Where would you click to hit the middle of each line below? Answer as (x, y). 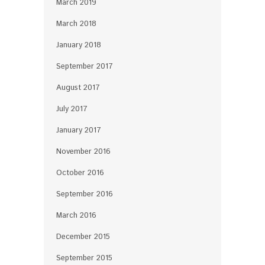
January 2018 (79, 45)
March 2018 (76, 24)
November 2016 (83, 151)
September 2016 (85, 194)
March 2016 (76, 215)
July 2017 (72, 109)
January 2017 (79, 130)
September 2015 (84, 258)
